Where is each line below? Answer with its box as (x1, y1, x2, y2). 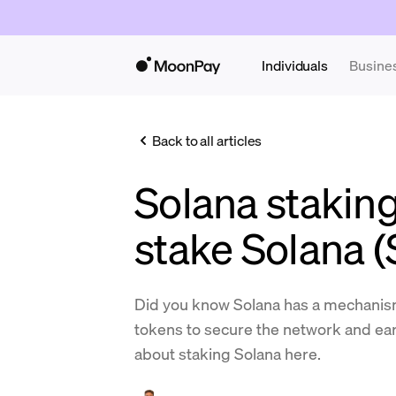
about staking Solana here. (134, 343, 321, 363)
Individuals (262, 56, 329, 74)
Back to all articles (152, 131, 263, 149)
